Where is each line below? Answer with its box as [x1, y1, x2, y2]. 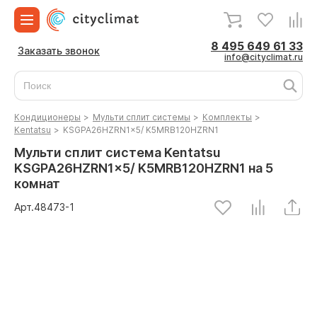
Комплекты [202, 112, 252, 122]
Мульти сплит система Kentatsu [14, 145, 221, 160]
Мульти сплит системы [93, 112, 190, 122]
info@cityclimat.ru [224, 52, 303, 62]
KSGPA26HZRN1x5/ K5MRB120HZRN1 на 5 [14, 161, 273, 175]
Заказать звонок [18, 45, 100, 57]
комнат [14, 176, 60, 191]
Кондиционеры [14, 112, 81, 122]
